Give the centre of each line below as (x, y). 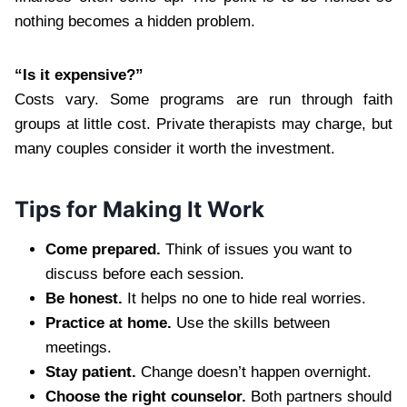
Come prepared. (103, 250)
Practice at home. (109, 323)
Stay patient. (91, 372)
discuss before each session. (145, 274)
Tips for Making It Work (139, 210)
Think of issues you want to (256, 250)
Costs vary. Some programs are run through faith (203, 100)
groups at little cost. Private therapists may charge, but (203, 124)
